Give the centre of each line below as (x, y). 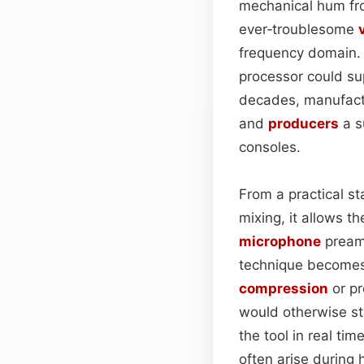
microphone (280, 241)
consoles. (270, 147)
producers (303, 123)
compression (284, 288)
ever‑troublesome (299, 29)
